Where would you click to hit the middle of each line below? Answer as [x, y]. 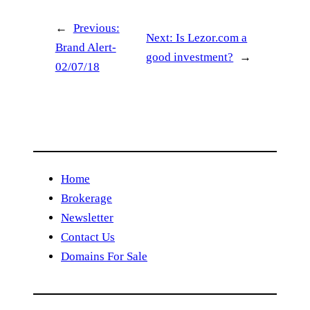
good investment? [190, 57]
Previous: [96, 28]
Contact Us [88, 237]
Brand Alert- [85, 48]
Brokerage [86, 199]
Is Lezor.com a [212, 38]
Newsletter [87, 218]
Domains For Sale [104, 257]
